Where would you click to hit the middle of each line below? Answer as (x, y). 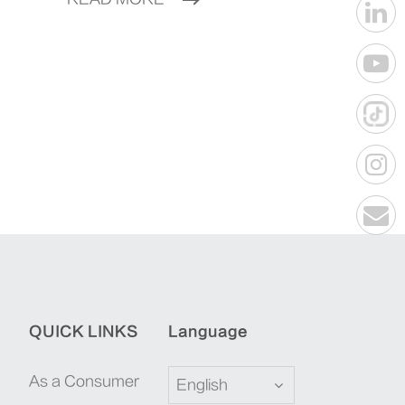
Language (207, 332)
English (202, 386)
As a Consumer (85, 382)
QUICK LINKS (84, 332)
